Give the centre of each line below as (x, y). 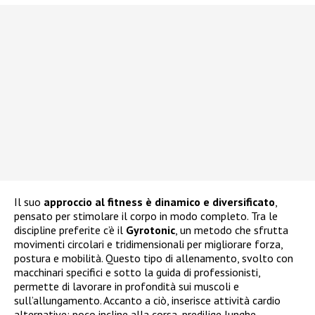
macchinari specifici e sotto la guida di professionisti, (137, 272)
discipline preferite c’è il (69, 230)
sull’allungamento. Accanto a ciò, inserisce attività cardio (147, 301)
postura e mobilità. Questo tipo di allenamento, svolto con (154, 258)
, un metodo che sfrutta (232, 230)
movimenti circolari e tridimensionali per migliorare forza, (148, 244)
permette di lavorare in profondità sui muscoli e (127, 287)
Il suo (29, 202)
